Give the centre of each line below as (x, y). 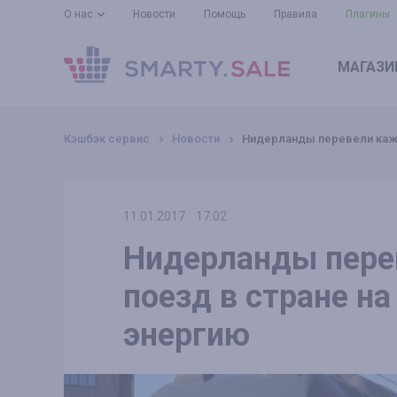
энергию (187, 335)
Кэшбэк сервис (107, 139)
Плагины (368, 14)
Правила (296, 14)
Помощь (225, 14)
